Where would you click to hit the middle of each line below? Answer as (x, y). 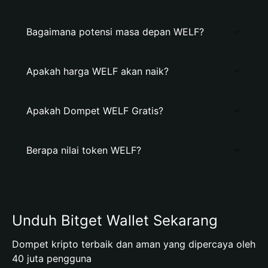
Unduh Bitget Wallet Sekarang (115, 220)
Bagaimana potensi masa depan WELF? (115, 32)
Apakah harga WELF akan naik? (98, 71)
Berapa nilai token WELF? (84, 150)
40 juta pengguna (52, 258)
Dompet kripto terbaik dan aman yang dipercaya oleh (134, 244)
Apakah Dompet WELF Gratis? (95, 111)
